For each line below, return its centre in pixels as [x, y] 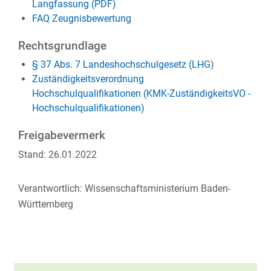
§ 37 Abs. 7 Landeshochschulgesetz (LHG [121, 64]
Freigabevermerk [62, 135]
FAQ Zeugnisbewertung [81, 18]
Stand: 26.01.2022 [57, 155]
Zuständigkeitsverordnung [88, 79]
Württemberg [46, 204]
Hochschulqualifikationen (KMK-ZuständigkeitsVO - [141, 93]
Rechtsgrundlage [62, 46]
